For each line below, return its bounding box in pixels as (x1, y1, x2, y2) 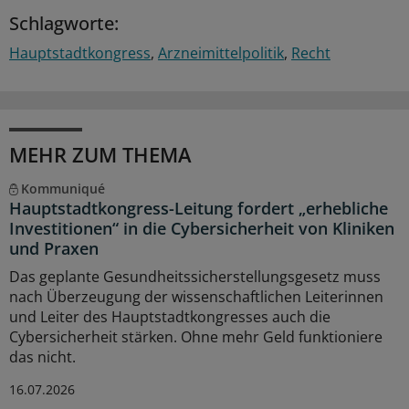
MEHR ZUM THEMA (9, 141, 192, 169)
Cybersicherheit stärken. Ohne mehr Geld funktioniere (9, 327, 383, 348)
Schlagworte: (9, 11, 119, 37)
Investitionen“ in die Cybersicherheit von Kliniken (9, 217, 394, 240)
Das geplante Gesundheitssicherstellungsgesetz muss (9, 267, 381, 288)
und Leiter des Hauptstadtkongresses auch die (9, 307, 330, 328)
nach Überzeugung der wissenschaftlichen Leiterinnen (9, 287, 383, 308)
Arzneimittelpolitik (158, 43, 284, 64)
